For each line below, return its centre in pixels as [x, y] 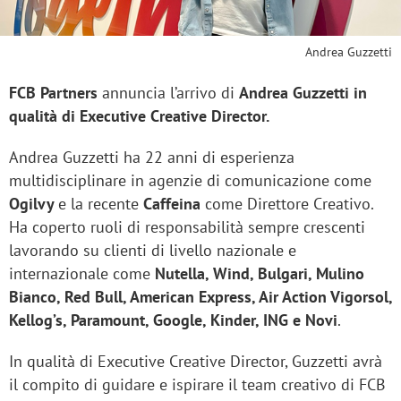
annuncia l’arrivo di [168, 93]
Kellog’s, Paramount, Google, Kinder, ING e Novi [173, 320]
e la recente [101, 204]
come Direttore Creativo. [289, 204]
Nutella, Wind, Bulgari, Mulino [260, 273]
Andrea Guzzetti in [303, 93]
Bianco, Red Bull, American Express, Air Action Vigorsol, [200, 297]
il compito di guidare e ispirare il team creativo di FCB [197, 384]
